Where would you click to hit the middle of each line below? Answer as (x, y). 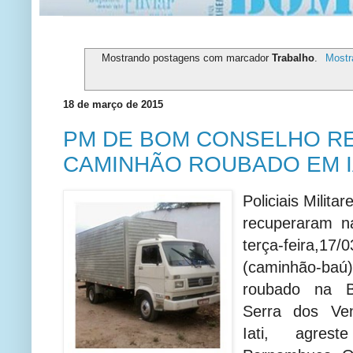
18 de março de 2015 (113, 104)
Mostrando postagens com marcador (187, 58)
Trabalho (294, 58)
